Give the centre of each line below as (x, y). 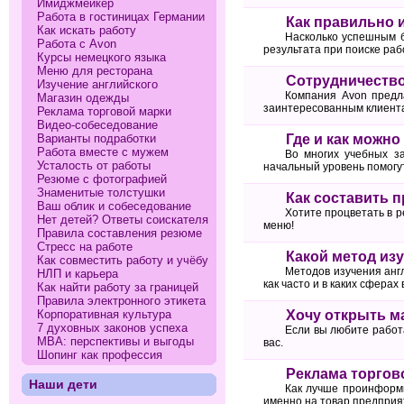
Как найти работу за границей (118, 288)
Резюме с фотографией (102, 179)
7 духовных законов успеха (113, 328)
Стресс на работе (85, 247)
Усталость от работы (94, 166)
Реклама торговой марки (105, 112)
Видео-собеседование (98, 125)
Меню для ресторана (95, 71)
